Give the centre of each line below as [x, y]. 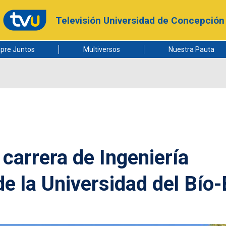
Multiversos [101, 49]
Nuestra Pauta [191, 49]
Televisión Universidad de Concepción [140, 20]
